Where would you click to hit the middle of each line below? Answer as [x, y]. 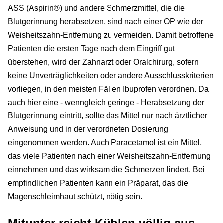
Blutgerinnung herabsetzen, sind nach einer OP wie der [106, 21]
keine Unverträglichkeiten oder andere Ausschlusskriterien [111, 75]
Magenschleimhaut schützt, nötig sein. [75, 196]
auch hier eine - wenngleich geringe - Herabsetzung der [106, 102]
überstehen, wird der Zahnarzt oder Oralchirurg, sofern [103, 62]
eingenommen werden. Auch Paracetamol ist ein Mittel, [105, 142]
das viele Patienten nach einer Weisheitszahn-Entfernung [109, 156]
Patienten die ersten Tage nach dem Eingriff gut [91, 48]
